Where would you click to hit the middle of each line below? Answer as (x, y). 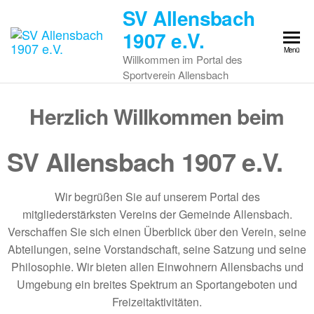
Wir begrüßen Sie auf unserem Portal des (157, 197)
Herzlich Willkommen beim (157, 116)
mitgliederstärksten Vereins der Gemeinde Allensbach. (157, 214)
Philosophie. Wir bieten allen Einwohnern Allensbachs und (157, 267)
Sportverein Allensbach (176, 75)
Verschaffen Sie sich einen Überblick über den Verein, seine (157, 232)
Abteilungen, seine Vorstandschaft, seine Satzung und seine (157, 249)
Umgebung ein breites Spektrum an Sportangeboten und (157, 284)
